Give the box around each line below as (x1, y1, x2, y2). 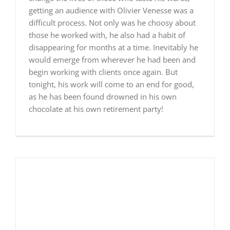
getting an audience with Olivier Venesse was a (28, 5, 194, 15)
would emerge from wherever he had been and (28, 54, 196, 65)
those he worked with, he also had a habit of (28, 29, 185, 40)
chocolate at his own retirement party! (28, 103, 163, 114)
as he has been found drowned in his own (28, 91, 177, 102)
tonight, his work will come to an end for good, (28, 79, 194, 89)
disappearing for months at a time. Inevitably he (28, 42, 198, 52)
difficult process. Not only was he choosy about (28, 17, 196, 28)
